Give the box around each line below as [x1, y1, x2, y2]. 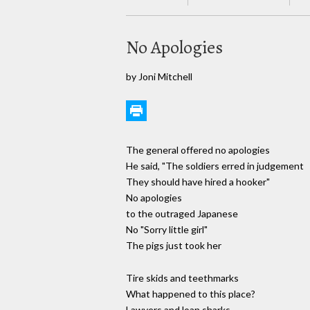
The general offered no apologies [126, 144, 270, 156]
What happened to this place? [126, 288, 255, 300]
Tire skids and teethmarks [126, 272, 239, 284]
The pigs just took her [126, 239, 221, 252]
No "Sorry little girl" [126, 224, 208, 236]
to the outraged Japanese [126, 208, 238, 220]
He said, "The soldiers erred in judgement [126, 160, 304, 172]
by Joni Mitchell [126, 70, 192, 82]
